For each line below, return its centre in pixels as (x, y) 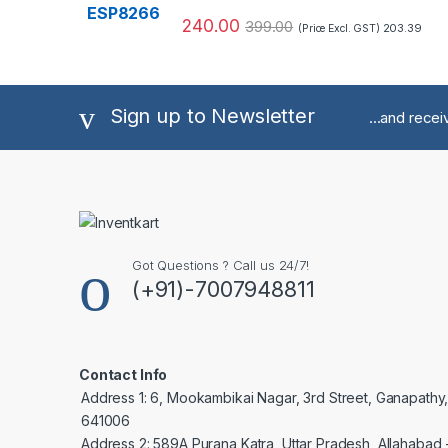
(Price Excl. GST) (340, 28)
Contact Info (123, 374)
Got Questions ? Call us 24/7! (220, 264)
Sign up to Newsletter (212, 116)
